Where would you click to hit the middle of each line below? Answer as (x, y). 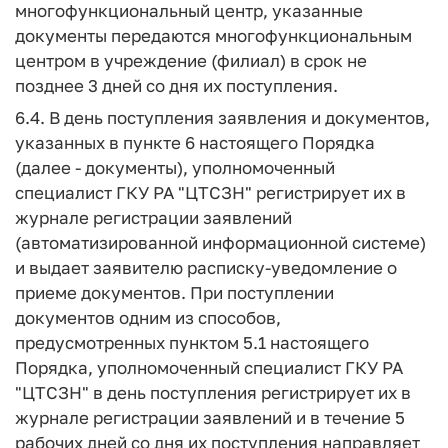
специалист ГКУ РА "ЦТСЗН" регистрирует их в (210, 192)
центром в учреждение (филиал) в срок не (191, 60)
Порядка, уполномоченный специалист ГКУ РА (209, 367)
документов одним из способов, (148, 317)
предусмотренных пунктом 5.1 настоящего (192, 342)
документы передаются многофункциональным (213, 35)
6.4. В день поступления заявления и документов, (222, 117)
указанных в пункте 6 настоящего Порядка (195, 142)
